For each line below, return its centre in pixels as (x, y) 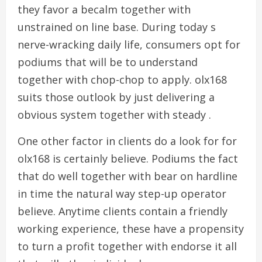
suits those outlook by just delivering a (116, 97)
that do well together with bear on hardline (127, 176)
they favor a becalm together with (104, 9)
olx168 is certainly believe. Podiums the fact (128, 158)
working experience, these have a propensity (131, 229)
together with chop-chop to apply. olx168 (122, 80)
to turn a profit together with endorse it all (127, 246)
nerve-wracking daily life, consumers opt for (129, 44)
